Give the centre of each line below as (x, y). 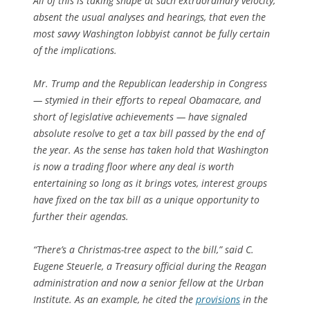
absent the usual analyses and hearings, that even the (149, 17)
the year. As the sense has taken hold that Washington (151, 149)
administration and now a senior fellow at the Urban (148, 282)
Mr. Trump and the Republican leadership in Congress (150, 83)
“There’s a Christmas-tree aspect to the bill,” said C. (144, 249)
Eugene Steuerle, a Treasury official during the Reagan (150, 266)
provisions (218, 299)
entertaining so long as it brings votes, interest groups (150, 183)
